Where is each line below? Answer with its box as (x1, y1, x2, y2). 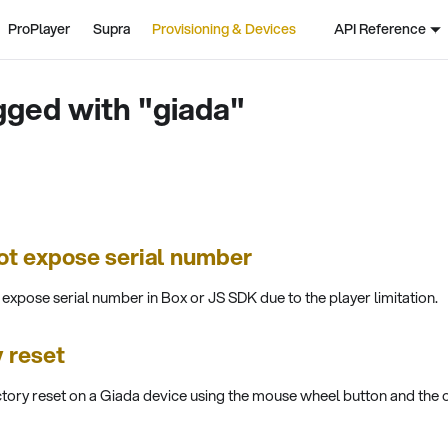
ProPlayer (8, 19, 71, 39)
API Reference (333, 19, 426, 39)
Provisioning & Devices (152, 19, 297, 39)
